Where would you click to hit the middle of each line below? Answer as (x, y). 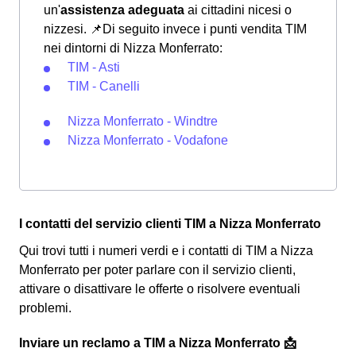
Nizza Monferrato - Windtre (143, 121)
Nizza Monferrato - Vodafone (148, 140)
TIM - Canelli (104, 86)
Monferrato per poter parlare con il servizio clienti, (157, 269)
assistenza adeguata (122, 10)
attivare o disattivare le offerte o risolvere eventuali (160, 288)
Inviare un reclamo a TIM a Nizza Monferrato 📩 (158, 342)
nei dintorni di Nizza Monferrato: (133, 48)
